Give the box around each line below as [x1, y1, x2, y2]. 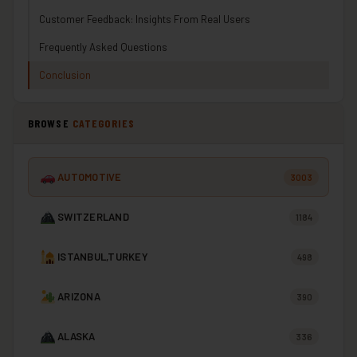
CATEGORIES [72, 116, 135, 131]
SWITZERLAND [57, 210, 129, 224]
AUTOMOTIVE [57, 171, 122, 184]
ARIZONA [57, 290, 100, 304]
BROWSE [28, 116, 73, 131]
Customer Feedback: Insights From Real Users [39, 13, 250, 26]
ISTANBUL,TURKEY [57, 250, 148, 264]
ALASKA [57, 330, 96, 343]
